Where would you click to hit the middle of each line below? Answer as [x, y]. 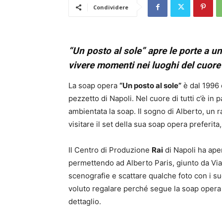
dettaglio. [85, 202]
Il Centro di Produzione [110, 150]
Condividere [111, 7]
